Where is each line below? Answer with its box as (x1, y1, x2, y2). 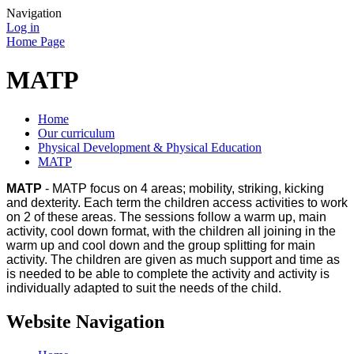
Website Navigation (6, 311, 164, 332)
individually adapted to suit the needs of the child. (6, 281, 281, 295)
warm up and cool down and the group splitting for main (6, 238, 315, 252)
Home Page (6, 35, 65, 48)
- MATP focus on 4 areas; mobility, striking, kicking (42, 181, 324, 195)
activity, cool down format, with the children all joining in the (6, 224, 336, 238)
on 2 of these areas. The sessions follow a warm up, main (6, 209, 326, 224)
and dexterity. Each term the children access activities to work (6, 195, 348, 209)
